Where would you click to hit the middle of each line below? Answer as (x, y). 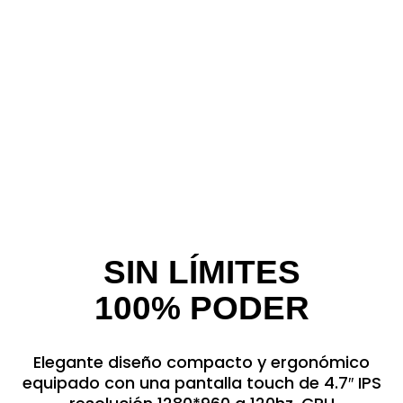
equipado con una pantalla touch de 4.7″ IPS (201, 383)
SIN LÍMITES (201, 273)
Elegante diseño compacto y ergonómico (201, 363)
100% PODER (201, 309)
